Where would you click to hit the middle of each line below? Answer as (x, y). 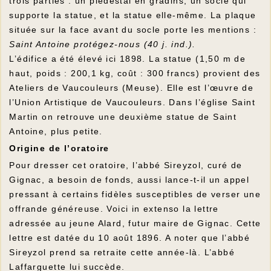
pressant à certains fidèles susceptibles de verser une (135, 194)
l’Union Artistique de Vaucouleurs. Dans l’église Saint (132, 103)
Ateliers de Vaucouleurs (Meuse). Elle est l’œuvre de (132, 88)
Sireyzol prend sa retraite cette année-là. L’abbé (122, 253)
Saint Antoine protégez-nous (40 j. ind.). (103, 44)
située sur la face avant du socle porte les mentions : (133, 30)
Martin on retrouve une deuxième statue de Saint (123, 117)
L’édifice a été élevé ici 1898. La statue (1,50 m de (128, 59)
